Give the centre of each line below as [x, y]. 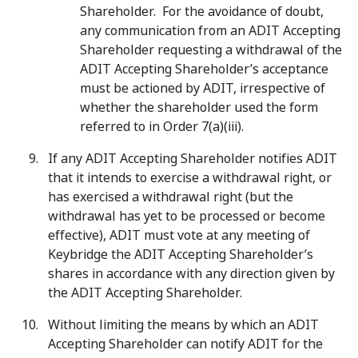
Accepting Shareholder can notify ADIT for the [185, 344]
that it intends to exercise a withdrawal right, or [190, 178]
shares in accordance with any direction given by [191, 274]
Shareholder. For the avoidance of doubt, [202, 12]
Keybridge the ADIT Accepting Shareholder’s [181, 255]
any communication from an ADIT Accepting [210, 31]
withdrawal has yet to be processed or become [187, 216]
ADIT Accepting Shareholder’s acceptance [204, 69]
